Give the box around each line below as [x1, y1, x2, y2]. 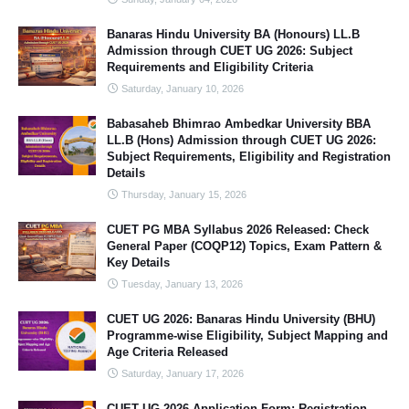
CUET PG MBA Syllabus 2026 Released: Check [107, 223, 369, 236]
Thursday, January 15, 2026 [121, 189, 246, 200]
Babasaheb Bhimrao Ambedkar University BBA [107, 117, 371, 131]
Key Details [107, 256, 170, 269]
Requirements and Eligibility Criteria [107, 60, 313, 74]
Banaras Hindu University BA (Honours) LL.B [107, 27, 360, 41]
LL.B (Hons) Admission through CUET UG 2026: [107, 133, 376, 147]
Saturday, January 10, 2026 [121, 83, 244, 94]
